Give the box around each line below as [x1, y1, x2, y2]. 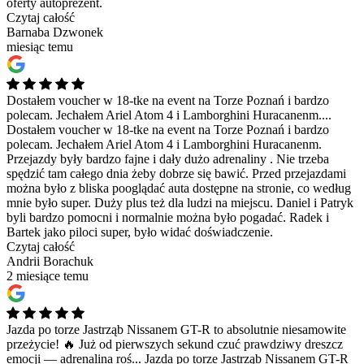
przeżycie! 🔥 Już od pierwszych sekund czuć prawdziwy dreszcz [6, 336, 343, 351]
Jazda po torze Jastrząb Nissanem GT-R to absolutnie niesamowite [6, 322, 346, 336]
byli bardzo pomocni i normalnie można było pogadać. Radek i [6, 210, 329, 224]
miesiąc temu [6, 39, 73, 54]
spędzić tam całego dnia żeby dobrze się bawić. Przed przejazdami [6, 166, 346, 180]
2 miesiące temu [6, 268, 89, 283]
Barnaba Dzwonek [6, 24, 103, 39]
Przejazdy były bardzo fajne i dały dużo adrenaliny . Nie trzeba [6, 151, 329, 166]
